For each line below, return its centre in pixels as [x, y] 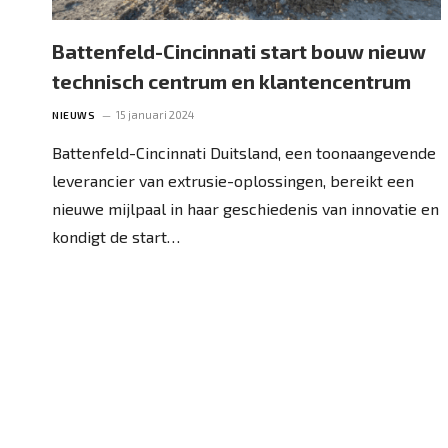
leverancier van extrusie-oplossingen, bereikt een [233, 180]
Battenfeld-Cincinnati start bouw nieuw [239, 50]
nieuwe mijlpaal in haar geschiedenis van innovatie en [245, 208]
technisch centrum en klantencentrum [231, 80]
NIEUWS [73, 114]
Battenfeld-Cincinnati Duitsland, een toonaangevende [244, 152]
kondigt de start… [116, 236]
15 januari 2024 [155, 114]
